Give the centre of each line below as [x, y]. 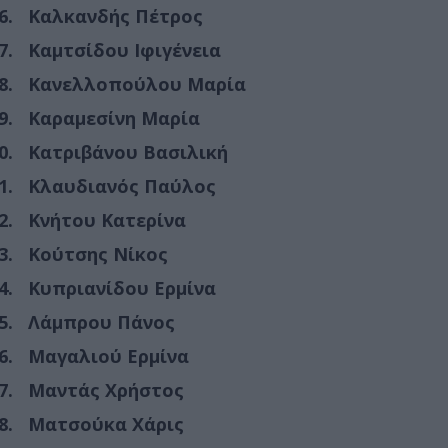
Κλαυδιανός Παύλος [122, 185]
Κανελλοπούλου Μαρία [137, 83]
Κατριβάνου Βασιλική [128, 151]
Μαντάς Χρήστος [106, 389]
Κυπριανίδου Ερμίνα [122, 287]
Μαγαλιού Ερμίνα [108, 355]
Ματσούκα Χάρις [106, 423]
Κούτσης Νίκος [98, 253]
